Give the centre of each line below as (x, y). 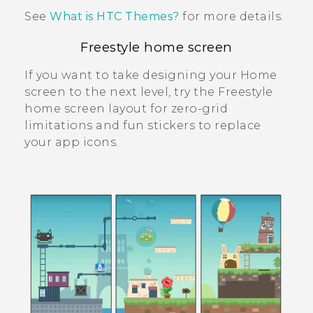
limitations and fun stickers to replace (143, 125)
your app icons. (72, 142)
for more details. (231, 16)
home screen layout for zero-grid (126, 108)
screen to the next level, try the (121, 92)
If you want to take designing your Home (151, 75)
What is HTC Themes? (115, 16)
